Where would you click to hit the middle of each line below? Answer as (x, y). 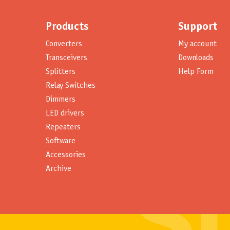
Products (67, 27)
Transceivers (66, 57)
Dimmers (61, 99)
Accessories (66, 155)
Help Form (196, 71)
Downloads (196, 57)
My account (197, 44)
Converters (64, 44)
